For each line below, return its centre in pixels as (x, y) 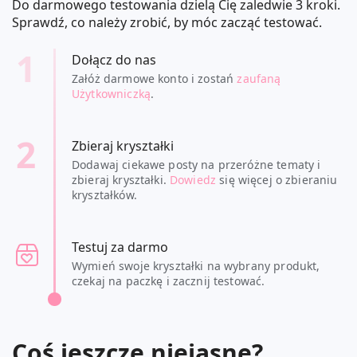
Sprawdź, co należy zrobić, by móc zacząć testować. (167, 22)
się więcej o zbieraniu (277, 179)
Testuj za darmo (120, 247)
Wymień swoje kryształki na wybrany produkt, (196, 265)
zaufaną (259, 78)
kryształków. (104, 194)
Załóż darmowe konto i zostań (155, 78)
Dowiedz (193, 179)
